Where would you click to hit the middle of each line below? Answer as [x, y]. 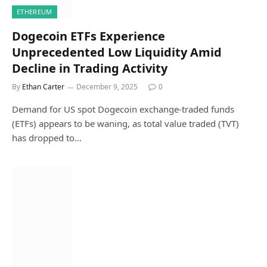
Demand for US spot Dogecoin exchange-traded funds [123, 109]
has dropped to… [47, 137]
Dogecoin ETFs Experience [89, 36]
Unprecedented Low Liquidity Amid [117, 52]
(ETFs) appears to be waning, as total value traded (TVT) [125, 123]
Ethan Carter [43, 86]
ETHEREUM [35, 11]
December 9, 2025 [107, 86]
